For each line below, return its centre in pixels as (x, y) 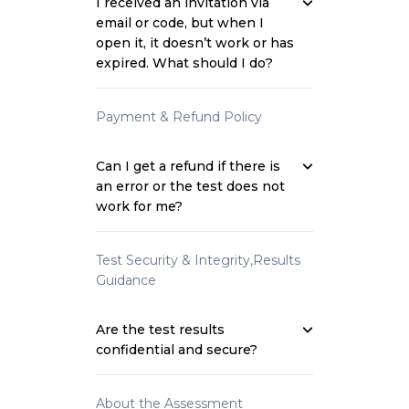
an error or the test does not (190, 186)
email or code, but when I (180, 23)
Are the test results (160, 330)
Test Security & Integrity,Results (198, 260)
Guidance (126, 280)
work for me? (139, 206)
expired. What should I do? (184, 63)
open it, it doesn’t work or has (195, 43)
